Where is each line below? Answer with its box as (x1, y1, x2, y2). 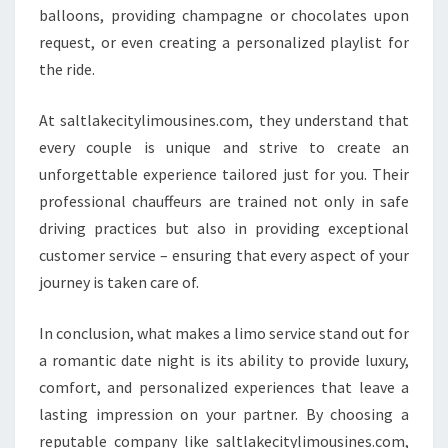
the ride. (39, 59, 95, 79)
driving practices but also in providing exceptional (39, 218, 409, 238)
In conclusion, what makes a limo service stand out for (39, 323, 409, 343)
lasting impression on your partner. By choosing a (39, 404, 409, 424)
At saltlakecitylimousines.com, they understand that (39, 110, 409, 130)
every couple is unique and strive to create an (39, 137, 409, 157)
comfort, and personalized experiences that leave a (39, 377, 409, 397)
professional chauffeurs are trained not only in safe (39, 191, 409, 211)
